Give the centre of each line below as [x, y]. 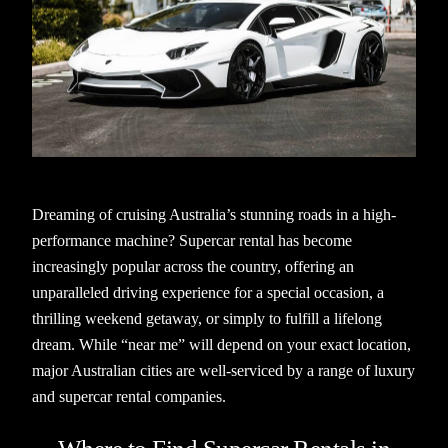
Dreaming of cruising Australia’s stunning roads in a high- [214, 215]
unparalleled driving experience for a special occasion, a [208, 293]
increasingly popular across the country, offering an [193, 267]
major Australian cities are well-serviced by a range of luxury [224, 371]
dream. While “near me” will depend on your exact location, [222, 345]
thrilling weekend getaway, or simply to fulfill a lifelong [207, 319]
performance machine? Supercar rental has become [192, 241]
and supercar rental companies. [129, 397]
